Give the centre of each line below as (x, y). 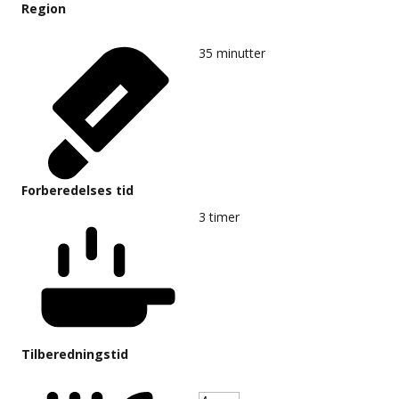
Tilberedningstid (75, 354)
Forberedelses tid (77, 190)
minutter (241, 53)
